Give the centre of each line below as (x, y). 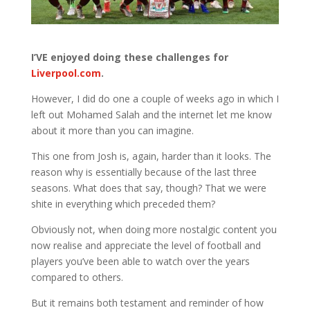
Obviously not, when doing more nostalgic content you (154, 229)
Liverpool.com (66, 73)
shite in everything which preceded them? (123, 203)
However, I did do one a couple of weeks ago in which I (155, 98)
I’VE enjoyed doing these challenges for (129, 57)
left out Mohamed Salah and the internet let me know (151, 114)
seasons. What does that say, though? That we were (148, 188)
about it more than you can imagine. (112, 130)
